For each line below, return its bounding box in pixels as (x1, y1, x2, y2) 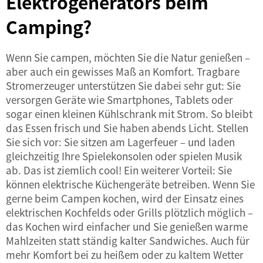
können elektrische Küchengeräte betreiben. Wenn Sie (6, 177, 255, 191)
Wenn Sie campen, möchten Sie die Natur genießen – (6, 50, 250, 65)
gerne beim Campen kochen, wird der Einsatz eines (6, 191, 244, 205)
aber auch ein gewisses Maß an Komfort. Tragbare (6, 64, 240, 79)
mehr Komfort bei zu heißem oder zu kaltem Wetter (6, 247, 244, 262)
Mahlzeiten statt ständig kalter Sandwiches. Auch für (6, 233, 249, 248)
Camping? (6, 14, 92, 39)
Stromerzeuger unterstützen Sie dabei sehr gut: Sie (6, 78, 241, 93)
